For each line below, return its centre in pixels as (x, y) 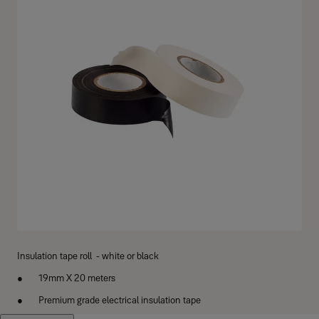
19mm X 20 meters (77, 278)
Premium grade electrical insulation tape (120, 300)
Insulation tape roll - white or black (88, 256)
